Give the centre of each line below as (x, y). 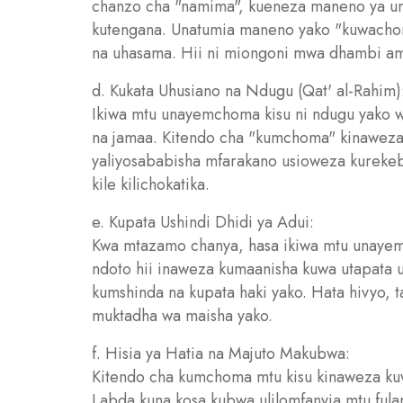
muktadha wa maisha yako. (182, 316)
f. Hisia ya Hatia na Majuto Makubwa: (221, 354)
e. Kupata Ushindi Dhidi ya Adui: (203, 222)
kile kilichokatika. (151, 184)
